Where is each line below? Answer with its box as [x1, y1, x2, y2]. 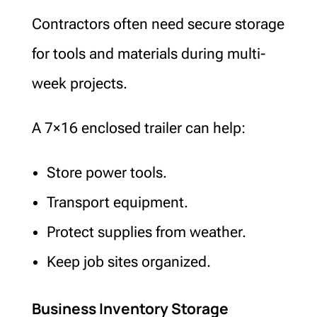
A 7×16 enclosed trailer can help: [31, 119, 246, 137]
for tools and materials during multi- [31, 45, 265, 62]
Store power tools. [46, 163, 167, 181]
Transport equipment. [46, 193, 188, 211]
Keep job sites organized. [46, 253, 211, 270]
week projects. [31, 74, 127, 92]
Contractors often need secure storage [31, 15, 284, 33]
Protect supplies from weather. [46, 223, 246, 241]
